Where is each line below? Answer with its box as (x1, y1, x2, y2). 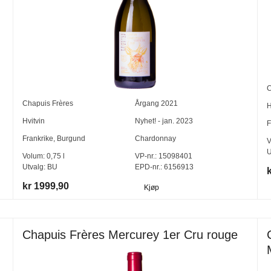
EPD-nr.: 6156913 (135, 162, 194, 171)
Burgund (57, 134, 86, 143)
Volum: (22, 151, 47, 160)
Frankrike (22, 134, 54, 143)
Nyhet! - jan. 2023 (135, 116, 194, 125)
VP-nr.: (135, 151, 157, 160)
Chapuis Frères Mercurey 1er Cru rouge (22, 228, 238, 242)
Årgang (135, 99, 162, 108)
